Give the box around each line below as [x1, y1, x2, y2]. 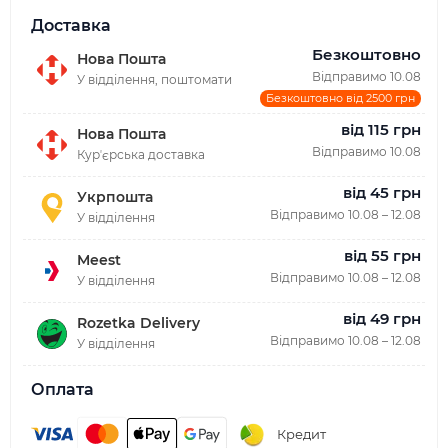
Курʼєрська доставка [77, 146, 205, 162]
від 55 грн [344, 246, 421, 265]
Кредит [277, 425, 326, 442]
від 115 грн [341, 120, 421, 139]
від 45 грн [343, 183, 421, 202]
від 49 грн [343, 309, 421, 328]
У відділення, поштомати [77, 71, 232, 87]
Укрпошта [77, 187, 153, 206]
